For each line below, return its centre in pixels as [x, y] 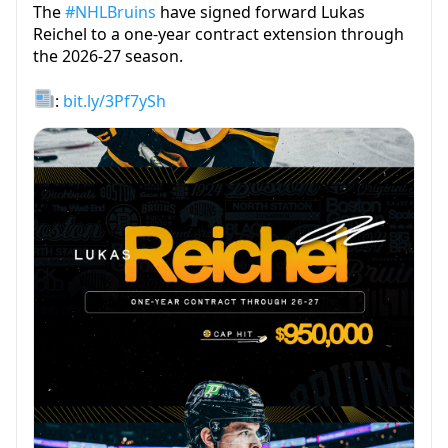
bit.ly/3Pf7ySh [114, 100]
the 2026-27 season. [108, 55]
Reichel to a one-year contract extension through [218, 33]
